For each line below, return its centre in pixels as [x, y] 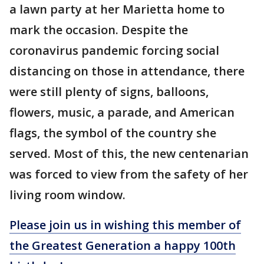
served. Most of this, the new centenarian [129, 154]
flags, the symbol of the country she [113, 133]
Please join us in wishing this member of [125, 225]
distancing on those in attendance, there [127, 71]
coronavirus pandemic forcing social [114, 51]
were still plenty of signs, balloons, [109, 92]
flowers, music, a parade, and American [122, 113]
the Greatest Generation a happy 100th [123, 246]
